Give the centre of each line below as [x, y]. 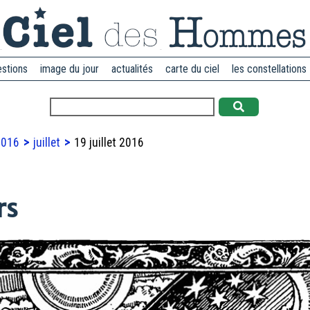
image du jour [70, 69]
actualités [132, 69]
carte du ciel [192, 69]
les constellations [269, 69]
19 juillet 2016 [108, 142]
